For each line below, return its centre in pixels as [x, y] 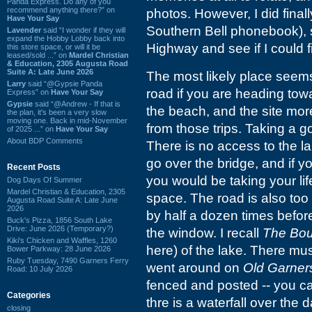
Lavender [24, 30]
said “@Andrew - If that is [77, 103]
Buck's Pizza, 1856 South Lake [60, 220]
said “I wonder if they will [83, 30]
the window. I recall [204, 233]
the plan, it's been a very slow [57, 112]
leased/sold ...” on [38, 55]
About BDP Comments [45, 140]
